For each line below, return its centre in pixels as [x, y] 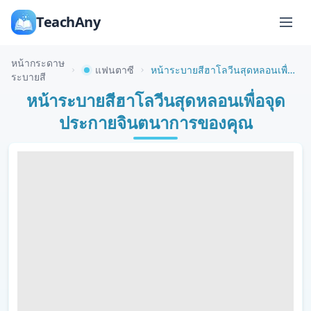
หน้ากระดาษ [38, 63]
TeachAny [68, 22]
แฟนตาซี [115, 70]
